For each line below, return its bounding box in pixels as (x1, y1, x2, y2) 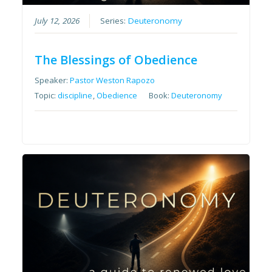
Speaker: (35, 74, 70, 86)
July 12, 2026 (35, 15, 80, 26)
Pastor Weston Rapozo (70, 74, 155, 86)
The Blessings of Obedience (35, 51, 198, 68)
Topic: (35, 89, 58, 101)
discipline (58, 89, 93, 101)
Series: (100, 15, 129, 26)
